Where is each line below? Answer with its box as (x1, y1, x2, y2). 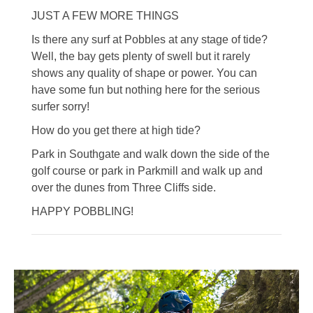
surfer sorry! (31, 101, 89, 113)
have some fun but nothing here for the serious (31, 84, 260, 96)
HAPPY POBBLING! (31, 205, 133, 218)
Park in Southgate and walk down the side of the (31, 148, 270, 161)
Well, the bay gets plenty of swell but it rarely (31, 50, 250, 63)
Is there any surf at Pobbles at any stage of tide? (31, 34, 268, 46)
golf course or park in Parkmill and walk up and (31, 165, 263, 177)
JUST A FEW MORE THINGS (31, 10, 179, 22)
